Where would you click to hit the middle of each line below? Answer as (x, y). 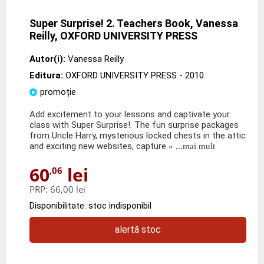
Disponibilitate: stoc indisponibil (90, 205)
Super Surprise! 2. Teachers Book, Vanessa (134, 23)
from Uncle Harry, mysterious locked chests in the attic (138, 135)
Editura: (47, 75)
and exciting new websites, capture (98, 146)
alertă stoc (138, 229)
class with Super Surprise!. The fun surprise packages (134, 125)
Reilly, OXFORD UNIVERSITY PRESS (113, 35)
